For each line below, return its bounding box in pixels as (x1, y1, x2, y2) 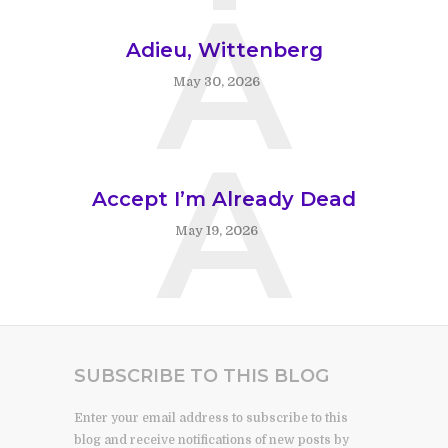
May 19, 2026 (175, 223, 258, 239)
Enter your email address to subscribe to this (74, 411, 348, 426)
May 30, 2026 (173, 74, 260, 90)
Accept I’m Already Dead (92, 187, 356, 212)
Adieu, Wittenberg (125, 38, 323, 63)
